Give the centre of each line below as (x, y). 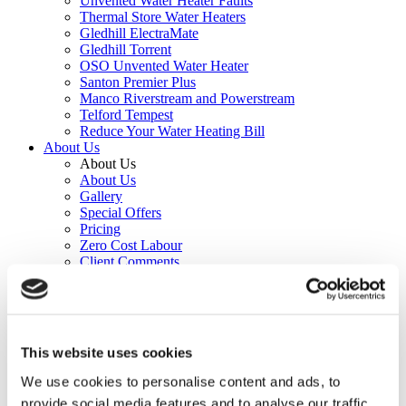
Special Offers (121, 213)
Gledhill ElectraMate (139, 33)
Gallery (101, 196)
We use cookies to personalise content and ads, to (181, 381)
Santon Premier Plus (138, 82)
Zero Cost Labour (131, 245)
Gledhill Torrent (126, 49)
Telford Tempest (126, 115)
